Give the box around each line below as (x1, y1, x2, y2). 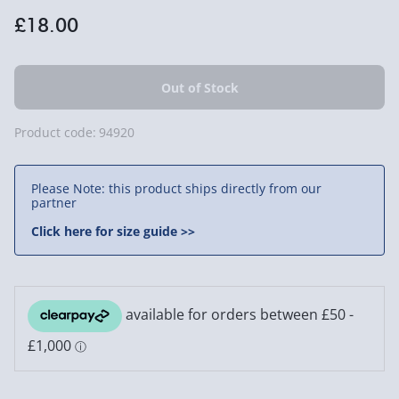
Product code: (14, 124, 96, 141)
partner (31, 194, 77, 211)
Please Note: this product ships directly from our (31, 180, 322, 197)
